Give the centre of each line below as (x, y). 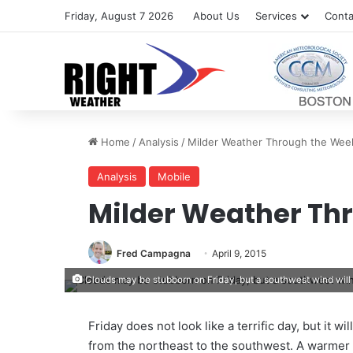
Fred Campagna (154, 253)
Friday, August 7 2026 (119, 16)
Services (277, 16)
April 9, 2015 (240, 253)
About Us (217, 16)
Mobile (175, 176)
